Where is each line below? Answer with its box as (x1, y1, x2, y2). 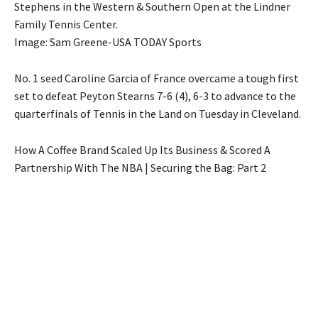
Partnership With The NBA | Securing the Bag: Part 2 (14, 160, 266, 175)
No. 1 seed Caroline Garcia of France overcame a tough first (14, 71, 299, 86)
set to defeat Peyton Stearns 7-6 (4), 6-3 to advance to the (14, 89, 296, 104)
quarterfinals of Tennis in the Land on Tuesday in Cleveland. (14, 106, 301, 121)
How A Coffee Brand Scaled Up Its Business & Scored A (14, 143, 270, 158)
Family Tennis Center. (14, 17, 118, 32)
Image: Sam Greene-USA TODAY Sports (14, 35, 202, 50)
